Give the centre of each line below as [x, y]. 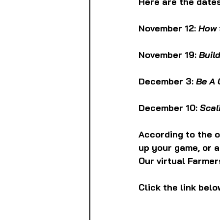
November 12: [168, 28]
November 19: [169, 55]
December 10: [169, 108]
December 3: [167, 82]
